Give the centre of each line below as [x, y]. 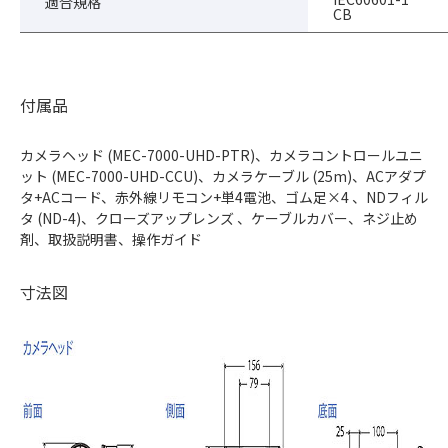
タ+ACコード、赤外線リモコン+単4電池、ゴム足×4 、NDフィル [224, 196]
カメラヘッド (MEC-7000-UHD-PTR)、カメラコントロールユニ [221, 154]
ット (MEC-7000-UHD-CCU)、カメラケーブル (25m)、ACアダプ [223, 175]
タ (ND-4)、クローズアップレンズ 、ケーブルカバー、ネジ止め [219, 217]
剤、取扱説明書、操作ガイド [111, 238]
